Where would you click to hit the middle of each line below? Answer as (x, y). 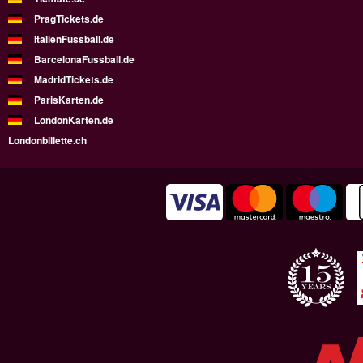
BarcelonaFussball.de (84, 59)
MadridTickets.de (74, 79)
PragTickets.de (69, 18)
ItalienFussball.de (74, 38)
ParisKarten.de (69, 99)
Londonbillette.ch (47, 140)
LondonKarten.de (74, 120)
